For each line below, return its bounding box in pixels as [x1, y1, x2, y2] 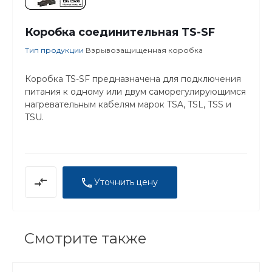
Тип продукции [25, 45, 86, 55]
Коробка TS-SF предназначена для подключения [25, 73, 241, 84]
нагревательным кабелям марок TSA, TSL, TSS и [25, 98, 231, 110]
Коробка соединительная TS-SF [25, 25, 215, 39]
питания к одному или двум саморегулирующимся [25, 86, 246, 97]
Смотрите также [24, 229, 146, 247]
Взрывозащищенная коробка [86, 45, 203, 55]
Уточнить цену [94, 176, 158, 188]
